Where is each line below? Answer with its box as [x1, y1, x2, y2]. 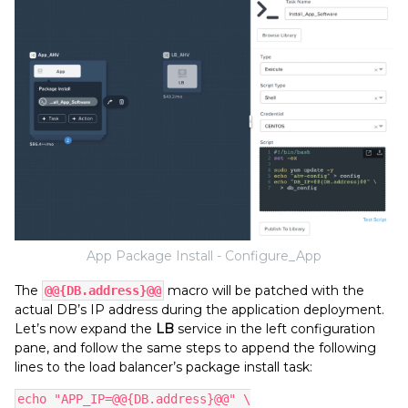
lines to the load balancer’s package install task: [15, 359, 312, 376]
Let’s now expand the [15, 321, 156, 338]
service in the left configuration [174, 321, 375, 338]
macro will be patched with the [164, 282, 364, 300]
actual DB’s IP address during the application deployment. [15, 301, 388, 319]
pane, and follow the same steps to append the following [15, 340, 376, 357]
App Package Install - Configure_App [87, 248, 321, 265]
